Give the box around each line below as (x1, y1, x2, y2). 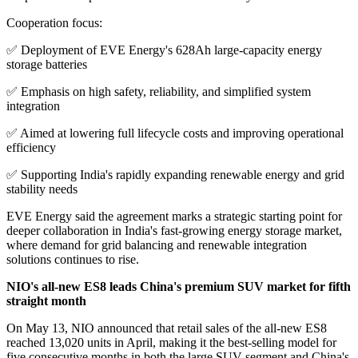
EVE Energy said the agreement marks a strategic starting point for (6, 209, 342, 223)
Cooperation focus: (6, 15, 102, 30)
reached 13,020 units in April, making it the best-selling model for (6, 335, 336, 349)
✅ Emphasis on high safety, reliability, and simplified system (6, 84, 311, 98)
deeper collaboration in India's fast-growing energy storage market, (6, 223, 342, 237)
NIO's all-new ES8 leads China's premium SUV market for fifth (6, 279, 351, 293)
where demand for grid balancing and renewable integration (6, 237, 307, 252)
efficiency (6, 140, 56, 154)
